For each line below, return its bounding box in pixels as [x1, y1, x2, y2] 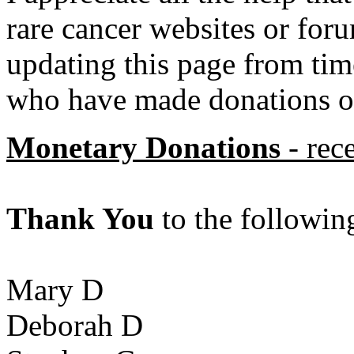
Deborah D [6, 307, 143, 342]
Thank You [6, 201, 154, 235]
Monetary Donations [6, 130, 281, 164]
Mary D [6, 272, 104, 307]
